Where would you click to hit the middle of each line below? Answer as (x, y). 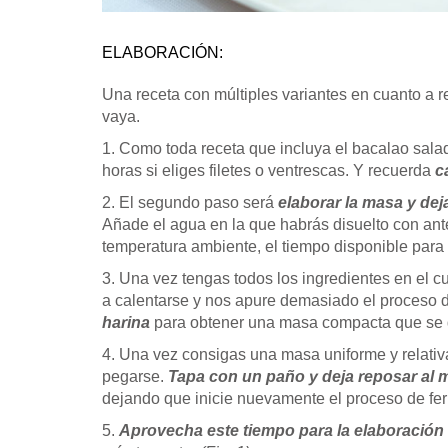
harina (126, 322)
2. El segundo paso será (190, 202)
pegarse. (135, 376)
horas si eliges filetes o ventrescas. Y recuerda (268, 170)
